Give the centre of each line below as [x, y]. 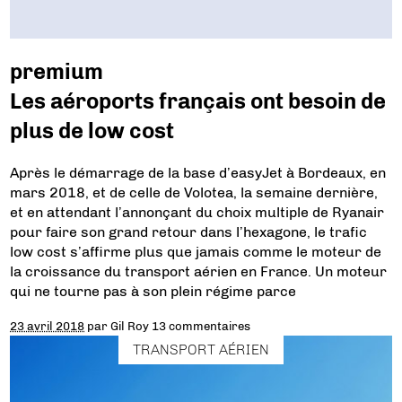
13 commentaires [201, 326]
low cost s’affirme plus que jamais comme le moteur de [196, 252]
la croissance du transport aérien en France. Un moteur [199, 272]
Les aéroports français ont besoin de [198, 101]
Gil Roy [130, 326]
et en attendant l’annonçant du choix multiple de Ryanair [197, 213]
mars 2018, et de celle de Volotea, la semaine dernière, [194, 193]
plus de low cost [92, 131]
